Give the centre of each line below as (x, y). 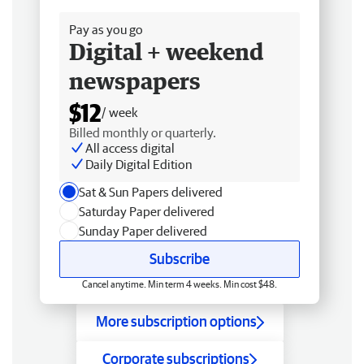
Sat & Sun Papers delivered (151, 192)
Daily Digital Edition (139, 164)
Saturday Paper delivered (147, 211)
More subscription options (176, 321)
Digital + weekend (167, 51)
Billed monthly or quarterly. (143, 132)
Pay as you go (106, 29)
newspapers (135, 80)
